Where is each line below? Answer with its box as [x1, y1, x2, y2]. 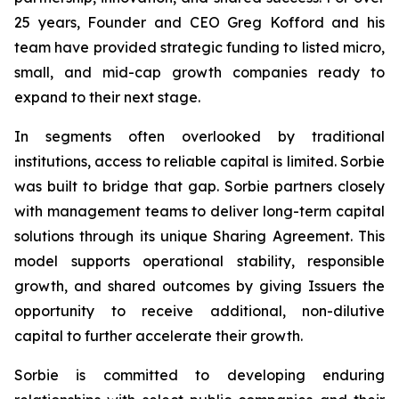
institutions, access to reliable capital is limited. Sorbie [14, 152, 385, 170]
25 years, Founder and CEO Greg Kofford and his [14, 13, 385, 31]
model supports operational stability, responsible [14, 252, 385, 270]
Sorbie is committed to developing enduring [14, 366, 385, 384]
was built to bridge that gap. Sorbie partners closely [14, 177, 385, 195]
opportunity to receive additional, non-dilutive [14, 302, 385, 320]
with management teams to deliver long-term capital [14, 202, 385, 220]
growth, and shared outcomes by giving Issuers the [14, 277, 385, 295]
